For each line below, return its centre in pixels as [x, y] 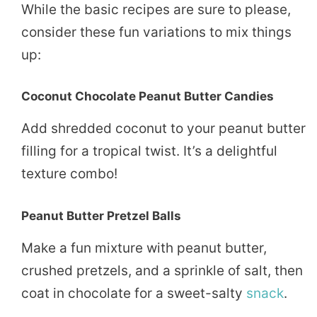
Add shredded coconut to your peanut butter [163, 129]
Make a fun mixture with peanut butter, [144, 248]
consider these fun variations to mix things [156, 32]
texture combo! [69, 174]
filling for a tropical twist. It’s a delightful [149, 151]
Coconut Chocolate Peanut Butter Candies [148, 97]
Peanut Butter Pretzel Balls [101, 215]
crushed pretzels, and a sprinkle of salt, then [162, 270]
